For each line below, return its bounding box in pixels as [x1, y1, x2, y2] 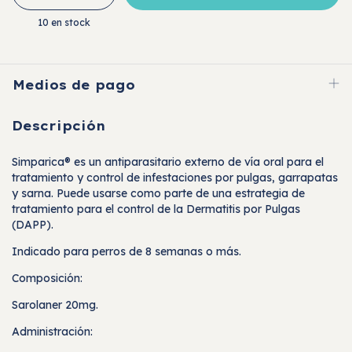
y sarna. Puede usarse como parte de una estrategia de [12, 186, 305, 201]
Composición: [12, 271, 82, 286]
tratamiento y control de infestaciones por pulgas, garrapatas [12, 170, 338, 185]
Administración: [12, 324, 93, 339]
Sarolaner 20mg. [12, 298, 98, 313]
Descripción [12, 117, 106, 134]
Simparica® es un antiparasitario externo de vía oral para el [12, 155, 324, 170]
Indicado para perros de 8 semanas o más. [12, 244, 241, 259]
